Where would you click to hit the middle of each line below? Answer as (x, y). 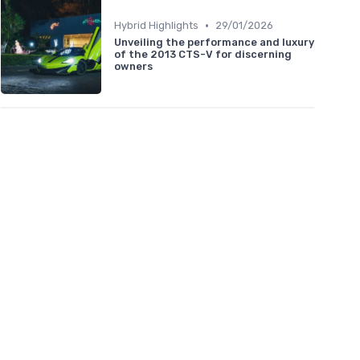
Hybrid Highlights (156, 26)
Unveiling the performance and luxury (214, 43)
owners (133, 67)
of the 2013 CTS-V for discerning (203, 55)
